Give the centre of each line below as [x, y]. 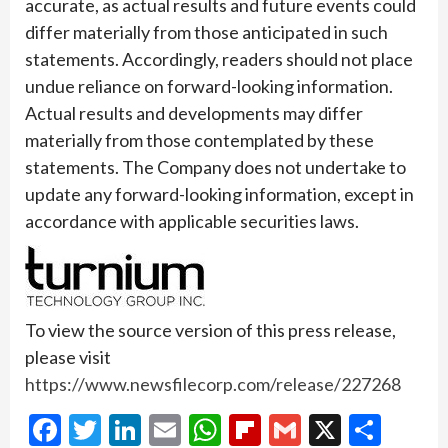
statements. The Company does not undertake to [215, 166]
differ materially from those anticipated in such [206, 31]
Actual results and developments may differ [194, 112]
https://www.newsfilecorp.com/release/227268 [213, 383]
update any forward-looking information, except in [219, 193]
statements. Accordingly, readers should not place [219, 58]
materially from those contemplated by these [199, 139]
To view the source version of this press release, [210, 329]
